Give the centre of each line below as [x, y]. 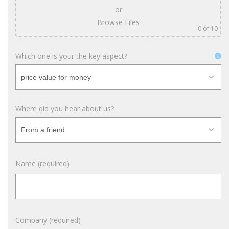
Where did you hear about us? [65, 109]
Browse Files [118, 22]
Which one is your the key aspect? [71, 56]
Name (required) [42, 163]
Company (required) [48, 220]
